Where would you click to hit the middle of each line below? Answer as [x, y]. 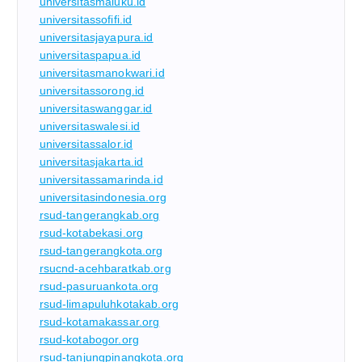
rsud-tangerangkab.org [99, 215]
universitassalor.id [86, 144]
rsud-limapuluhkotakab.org [109, 304]
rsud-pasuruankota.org [99, 286]
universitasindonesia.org [103, 198]
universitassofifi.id [86, 20]
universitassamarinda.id [101, 180]
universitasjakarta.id [91, 162]
